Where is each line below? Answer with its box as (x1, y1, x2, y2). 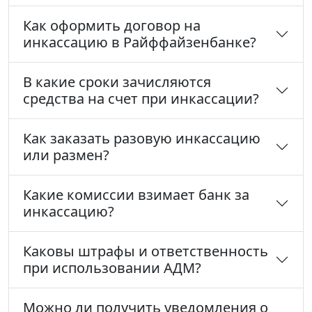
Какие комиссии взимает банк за (23, 185, 249, 205)
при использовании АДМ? (23, 258, 201, 278)
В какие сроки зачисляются (23, 72, 211, 92)
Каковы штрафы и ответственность (23, 242, 268, 261)
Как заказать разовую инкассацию (23, 129, 260, 148)
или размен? (23, 146, 109, 165)
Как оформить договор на (23, 16, 201, 36)
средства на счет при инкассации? (23, 89, 259, 109)
